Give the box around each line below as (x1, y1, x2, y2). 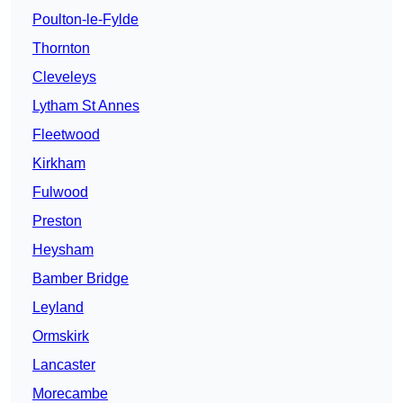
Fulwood (32, 184, 88, 201)
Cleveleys (32, 69, 96, 85)
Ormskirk (32, 328, 89, 345)
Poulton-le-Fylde (32, 12, 139, 28)
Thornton (32, 40, 90, 57)
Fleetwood (32, 127, 100, 143)
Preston (32, 213, 82, 229)
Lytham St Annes (32, 98, 139, 114)
